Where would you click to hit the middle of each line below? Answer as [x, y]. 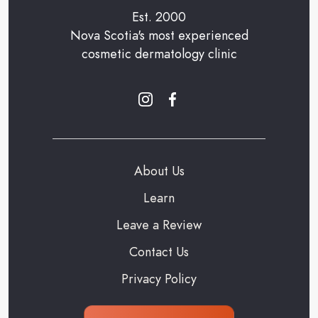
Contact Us [159, 251]
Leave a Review [159, 224]
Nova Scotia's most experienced [159, 35]
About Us [159, 170]
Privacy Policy [159, 278]
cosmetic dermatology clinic [159, 53]
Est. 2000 [159, 16]
